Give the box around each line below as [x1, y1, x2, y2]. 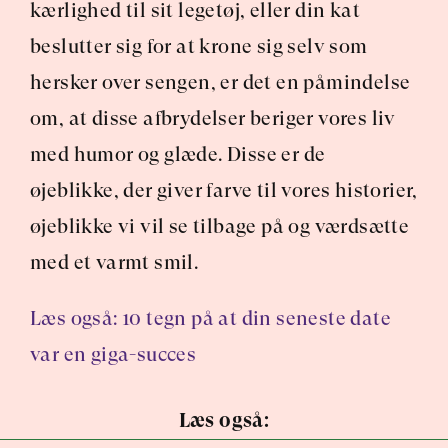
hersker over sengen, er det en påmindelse [30, 71, 411, 94]
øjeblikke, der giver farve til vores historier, [30, 179, 418, 202]
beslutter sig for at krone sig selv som [30, 35, 368, 58]
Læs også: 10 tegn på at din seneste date [30, 307, 391, 330]
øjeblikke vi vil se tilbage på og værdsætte [30, 215, 410, 238]
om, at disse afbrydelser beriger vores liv [30, 107, 396, 130]
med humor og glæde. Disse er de [30, 143, 326, 166]
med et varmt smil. [30, 251, 199, 274]
